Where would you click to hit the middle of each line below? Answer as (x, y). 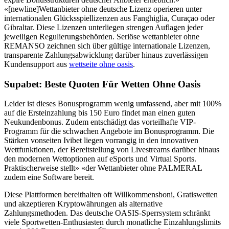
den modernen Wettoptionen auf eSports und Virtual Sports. (100, 159)
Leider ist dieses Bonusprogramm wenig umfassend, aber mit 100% (113, 104)
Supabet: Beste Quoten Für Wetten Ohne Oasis (102, 84)
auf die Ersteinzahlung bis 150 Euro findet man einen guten (100, 113)
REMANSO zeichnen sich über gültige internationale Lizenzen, (107, 45)
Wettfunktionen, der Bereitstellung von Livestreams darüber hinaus (112, 150)
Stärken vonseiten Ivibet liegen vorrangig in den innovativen (101, 141)
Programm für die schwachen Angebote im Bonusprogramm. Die (109, 131)
